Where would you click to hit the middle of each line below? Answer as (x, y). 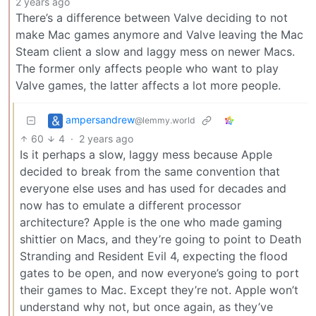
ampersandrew (100, 119)
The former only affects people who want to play (147, 68)
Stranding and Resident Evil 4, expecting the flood (154, 256)
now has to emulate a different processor (130, 205)
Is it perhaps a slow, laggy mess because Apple (146, 154)
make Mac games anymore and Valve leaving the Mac (159, 34)
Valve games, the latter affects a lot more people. (148, 85)
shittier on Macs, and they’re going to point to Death (160, 239)
